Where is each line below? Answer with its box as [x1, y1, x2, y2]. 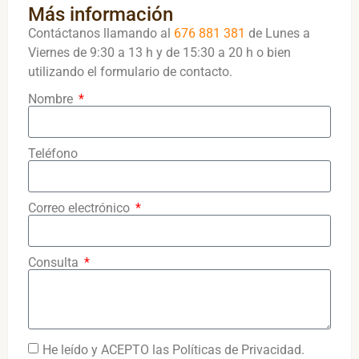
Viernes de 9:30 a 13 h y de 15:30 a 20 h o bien [28, 44, 291, 60]
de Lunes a [245, 25, 310, 41]
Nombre [28, 91, 76, 107]
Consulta [28, 255, 82, 271]
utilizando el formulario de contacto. [28, 63, 232, 79]
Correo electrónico [28, 200, 133, 216]
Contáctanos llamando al [28, 25, 174, 41]
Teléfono [28, 146, 78, 162]
